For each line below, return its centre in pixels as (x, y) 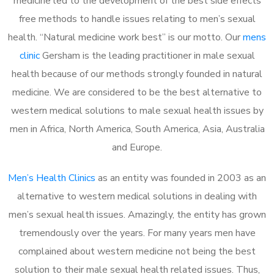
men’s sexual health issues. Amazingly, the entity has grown (137, 214)
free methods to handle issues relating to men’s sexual (137, 19)
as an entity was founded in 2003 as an (181, 178)
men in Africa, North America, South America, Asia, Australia (137, 129)
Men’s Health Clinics (52, 178)
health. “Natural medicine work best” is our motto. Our (125, 37)
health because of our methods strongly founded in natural (137, 74)
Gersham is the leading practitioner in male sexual (147, 55)
